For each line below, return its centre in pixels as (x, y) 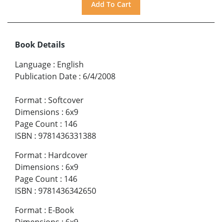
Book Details (40, 45)
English (70, 65)
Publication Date (46, 77)
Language (33, 65)
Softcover (66, 100)
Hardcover (68, 155)
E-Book (61, 210)
